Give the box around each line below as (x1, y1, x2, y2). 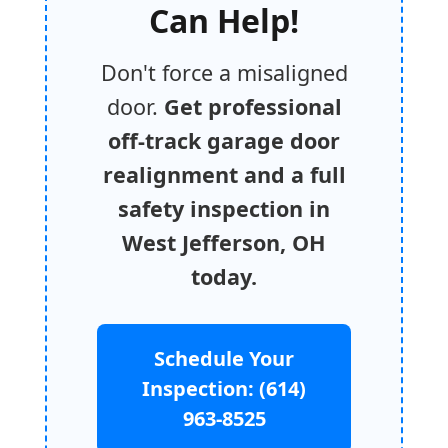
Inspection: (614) (142, 374, 306, 402)
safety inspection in (118, 193, 330, 223)
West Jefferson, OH (122, 227, 326, 257)
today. (191, 261, 257, 291)
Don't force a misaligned (100, 57, 348, 87)
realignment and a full (102, 159, 346, 189)
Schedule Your (154, 344, 294, 372)
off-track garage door (108, 125, 340, 155)
